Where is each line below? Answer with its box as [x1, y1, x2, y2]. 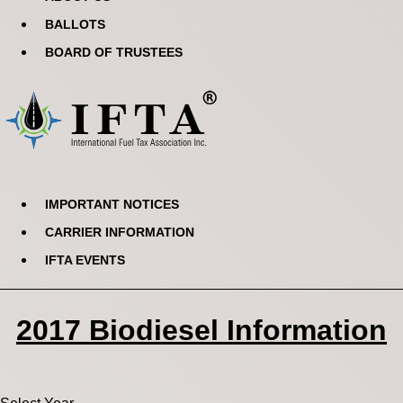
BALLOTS [45, 17, 105, 32]
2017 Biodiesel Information [16, 314, 387, 347]
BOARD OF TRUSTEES [45, 45, 183, 60]
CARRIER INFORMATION [45, 224, 194, 239]
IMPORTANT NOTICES [45, 196, 179, 211]
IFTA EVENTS [45, 252, 125, 267]
